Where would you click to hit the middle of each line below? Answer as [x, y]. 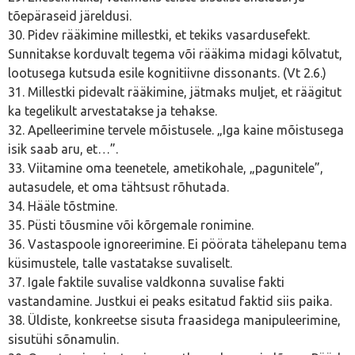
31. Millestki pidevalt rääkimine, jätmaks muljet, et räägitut [175, 92]
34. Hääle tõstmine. [63, 206]
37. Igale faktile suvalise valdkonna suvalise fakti [146, 282]
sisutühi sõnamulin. [63, 339]
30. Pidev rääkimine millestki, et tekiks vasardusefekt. [159, 35]
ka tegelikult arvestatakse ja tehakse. [113, 111]
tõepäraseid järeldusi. [70, 16]
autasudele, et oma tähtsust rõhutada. [118, 187]
